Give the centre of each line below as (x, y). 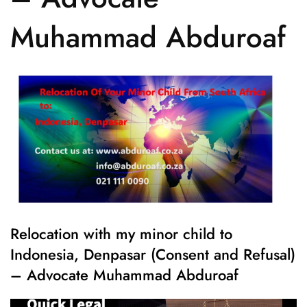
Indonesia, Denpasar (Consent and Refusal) (153, 254)
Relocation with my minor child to (121, 233)
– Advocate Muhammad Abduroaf (124, 274)
